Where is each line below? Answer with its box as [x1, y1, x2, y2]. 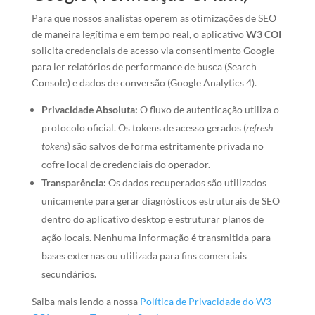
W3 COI [245, 27, 281, 40]
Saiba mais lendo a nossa [31, 295, 140, 307]
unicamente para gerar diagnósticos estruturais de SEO [41, 194, 280, 207]
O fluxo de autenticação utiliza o [137, 103, 279, 115]
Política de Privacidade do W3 [139, 295, 271, 307]
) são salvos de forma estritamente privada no [67, 139, 264, 152]
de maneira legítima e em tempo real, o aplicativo [31, 27, 246, 40]
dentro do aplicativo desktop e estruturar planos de [41, 212, 264, 225]
